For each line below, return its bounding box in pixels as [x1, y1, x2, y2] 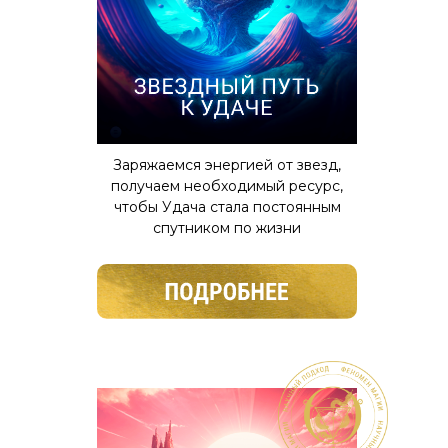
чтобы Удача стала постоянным [113, 198, 341, 216]
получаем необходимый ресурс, [111, 177, 343, 195]
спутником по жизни [153, 219, 301, 237]
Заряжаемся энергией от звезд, [113, 156, 341, 174]
